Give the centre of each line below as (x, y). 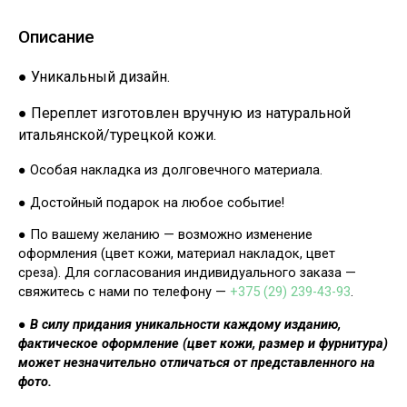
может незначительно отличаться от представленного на (197, 363)
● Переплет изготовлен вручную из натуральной (184, 114)
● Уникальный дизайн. (94, 77)
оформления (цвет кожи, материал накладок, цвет (177, 254)
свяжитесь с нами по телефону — (124, 292)
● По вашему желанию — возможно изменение (165, 235)
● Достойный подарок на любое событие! (151, 202)
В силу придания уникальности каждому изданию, (185, 325)
